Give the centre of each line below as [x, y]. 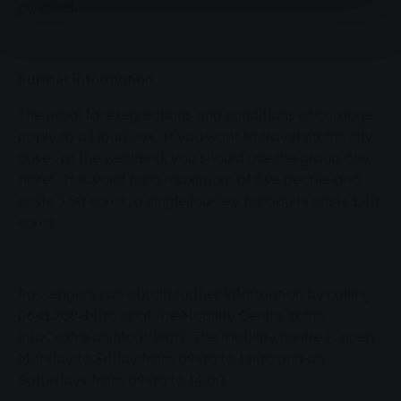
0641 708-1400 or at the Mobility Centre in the [171, 316]
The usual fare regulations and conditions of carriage [196, 115]
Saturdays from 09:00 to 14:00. [123, 380]
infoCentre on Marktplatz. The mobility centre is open [196, 337]
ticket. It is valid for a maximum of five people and [189, 179]
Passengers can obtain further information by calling [195, 294]
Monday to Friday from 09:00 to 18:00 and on [171, 358]
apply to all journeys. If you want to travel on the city [196, 137]
